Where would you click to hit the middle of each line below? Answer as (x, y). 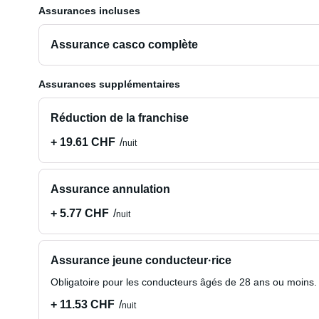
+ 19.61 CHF (83, 142)
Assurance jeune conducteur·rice (141, 260)
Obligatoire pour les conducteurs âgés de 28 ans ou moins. (183, 282)
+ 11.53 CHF (82, 304)
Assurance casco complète (124, 45)
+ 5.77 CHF (79, 213)
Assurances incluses (89, 11)
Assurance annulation (110, 189)
